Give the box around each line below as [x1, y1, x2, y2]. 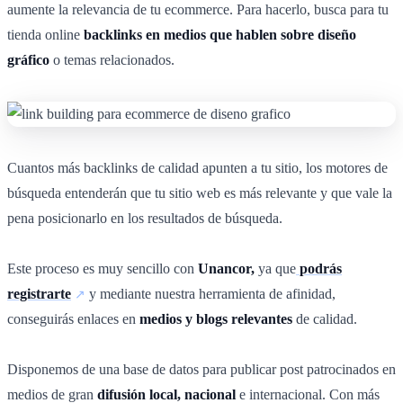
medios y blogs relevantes [139, 310, 292, 327]
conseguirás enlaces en [7, 310, 139, 327]
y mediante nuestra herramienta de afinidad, [85, 285, 336, 301]
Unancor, [198, 260, 258, 276]
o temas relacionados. [49, 51, 175, 67]
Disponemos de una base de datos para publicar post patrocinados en [7, 361, 396, 377]
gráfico [7, 51, 49, 67]
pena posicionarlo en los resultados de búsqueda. [7, 210, 282, 226]
